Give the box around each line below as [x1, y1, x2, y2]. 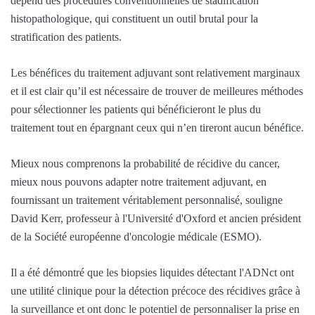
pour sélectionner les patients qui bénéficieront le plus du [11, 103, 261, 115]
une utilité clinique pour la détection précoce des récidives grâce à [11, 284, 300, 297]
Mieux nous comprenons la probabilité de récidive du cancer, [11, 157, 280, 169]
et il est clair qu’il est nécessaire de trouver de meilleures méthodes [11, 84, 303, 97]
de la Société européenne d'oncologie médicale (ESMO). [11, 230, 262, 243]
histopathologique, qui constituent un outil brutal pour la [11, 12, 258, 25]
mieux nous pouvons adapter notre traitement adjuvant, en [11, 175, 266, 188]
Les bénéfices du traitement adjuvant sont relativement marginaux [11, 66, 300, 79]
